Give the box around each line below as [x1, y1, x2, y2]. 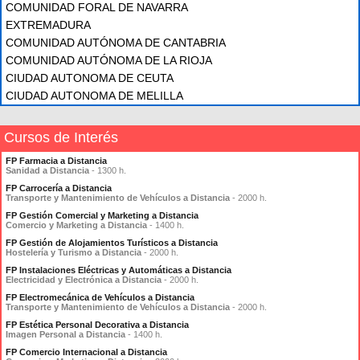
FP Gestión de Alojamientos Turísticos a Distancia [6, 238, 218, 247]
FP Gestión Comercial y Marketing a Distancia [6, 211, 198, 220]
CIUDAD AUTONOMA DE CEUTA [6, 72, 174, 84]
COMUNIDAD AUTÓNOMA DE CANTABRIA [6, 36, 226, 49]
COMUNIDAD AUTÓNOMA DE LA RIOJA [6, 54, 212, 67]
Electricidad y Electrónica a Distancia [6, 275, 162, 284]
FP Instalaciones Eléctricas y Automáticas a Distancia [6, 265, 231, 275]
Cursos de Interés [4, 129, 118, 145]
